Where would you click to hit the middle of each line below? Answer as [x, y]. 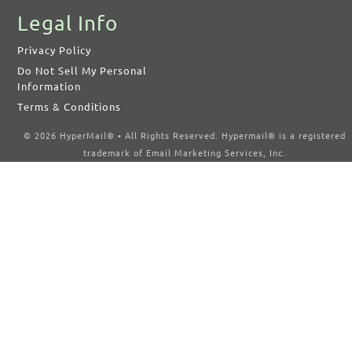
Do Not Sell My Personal [82, 71]
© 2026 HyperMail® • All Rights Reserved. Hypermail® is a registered [185, 136]
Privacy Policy [55, 50]
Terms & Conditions [70, 107]
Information [49, 86]
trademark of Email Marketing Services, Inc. [185, 153]
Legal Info [68, 23]
